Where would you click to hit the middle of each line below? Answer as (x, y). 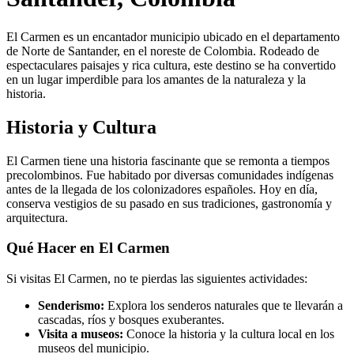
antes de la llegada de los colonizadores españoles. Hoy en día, (162, 189)
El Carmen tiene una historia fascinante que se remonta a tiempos (168, 160)
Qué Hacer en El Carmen (88, 248)
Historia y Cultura (81, 127)
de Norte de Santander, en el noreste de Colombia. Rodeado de (163, 51)
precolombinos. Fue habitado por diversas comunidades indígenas (170, 175)
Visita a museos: (81, 334)
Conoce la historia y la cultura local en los (229, 334)
